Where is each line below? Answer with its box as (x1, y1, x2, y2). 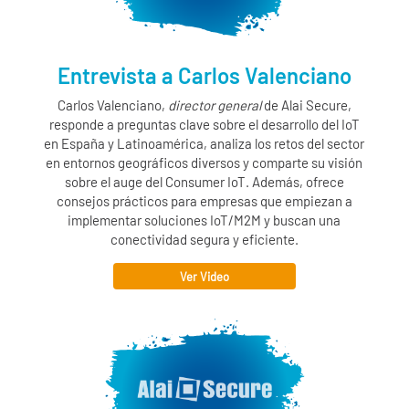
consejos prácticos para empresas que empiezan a (56, 192, 352, 209)
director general (167, 96, 261, 113)
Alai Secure (280, 96, 348, 113)
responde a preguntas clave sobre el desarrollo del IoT (48, 115, 360, 132)
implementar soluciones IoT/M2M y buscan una (68, 211, 341, 228)
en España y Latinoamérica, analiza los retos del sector (44, 134, 365, 152)
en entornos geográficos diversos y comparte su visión (46, 153, 363, 171)
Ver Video (179, 268, 229, 284)
